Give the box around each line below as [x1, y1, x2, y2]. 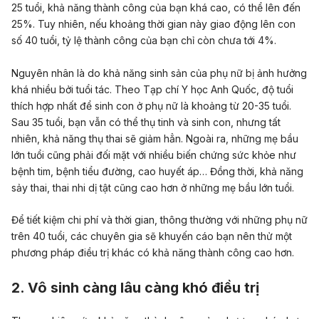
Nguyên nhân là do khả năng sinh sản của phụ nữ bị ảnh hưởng [11, 66, 307, 79]
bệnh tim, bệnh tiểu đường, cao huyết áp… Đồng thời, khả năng [11, 164, 303, 177]
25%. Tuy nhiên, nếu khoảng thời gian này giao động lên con [11, 18, 296, 31]
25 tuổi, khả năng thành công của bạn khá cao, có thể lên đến [11, 1, 300, 14]
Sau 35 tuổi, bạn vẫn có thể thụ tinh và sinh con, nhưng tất [11, 115, 281, 128]
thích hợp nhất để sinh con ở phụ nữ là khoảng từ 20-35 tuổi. [11, 99, 291, 112]
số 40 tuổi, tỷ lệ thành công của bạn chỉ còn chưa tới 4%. [11, 34, 276, 47]
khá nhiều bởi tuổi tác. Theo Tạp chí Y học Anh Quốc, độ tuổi [11, 83, 293, 95]
